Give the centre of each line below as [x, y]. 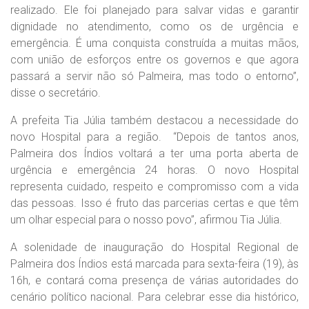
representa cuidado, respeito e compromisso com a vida [154, 187]
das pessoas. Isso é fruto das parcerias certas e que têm [154, 203]
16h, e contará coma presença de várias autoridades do [154, 280]
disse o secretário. [56, 93]
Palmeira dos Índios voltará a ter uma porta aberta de [154, 153]
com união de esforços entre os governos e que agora [154, 60]
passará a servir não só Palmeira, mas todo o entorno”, [154, 76]
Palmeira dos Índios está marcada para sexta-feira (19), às [154, 264]
